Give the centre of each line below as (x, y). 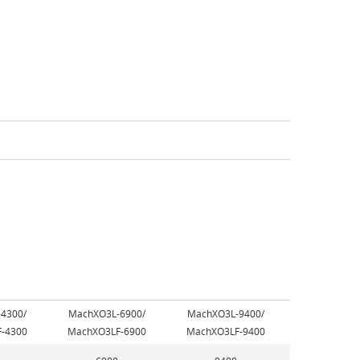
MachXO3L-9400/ (226, 313)
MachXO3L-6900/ (107, 313)
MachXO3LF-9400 (226, 331)
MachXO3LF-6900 (107, 331)
